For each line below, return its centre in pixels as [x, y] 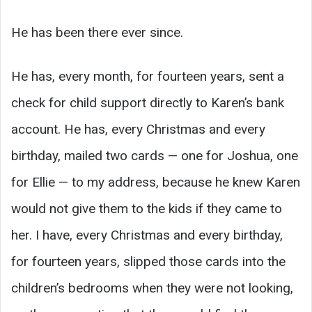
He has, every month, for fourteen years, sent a [148, 76]
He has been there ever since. [97, 32]
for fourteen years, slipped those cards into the [148, 261]
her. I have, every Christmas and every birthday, [147, 235]
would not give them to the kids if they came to [147, 208]
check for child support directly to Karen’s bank [148, 102]
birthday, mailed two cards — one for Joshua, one [155, 155]
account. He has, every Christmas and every [138, 129]
